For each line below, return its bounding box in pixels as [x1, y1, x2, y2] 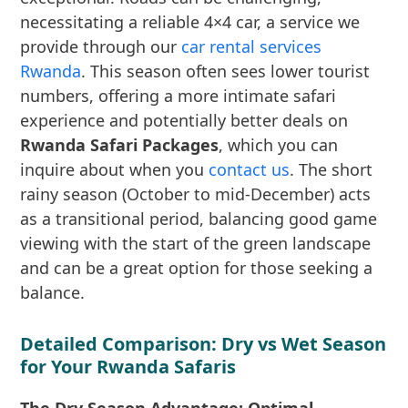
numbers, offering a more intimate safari [20, 85, 337, 107]
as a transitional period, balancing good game [20, 208, 378, 229]
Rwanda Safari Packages [20, 134, 219, 156]
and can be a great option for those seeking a [20, 257, 373, 279]
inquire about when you [20, 158, 209, 180]
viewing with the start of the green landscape [20, 232, 372, 254]
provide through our [20, 36, 182, 57]
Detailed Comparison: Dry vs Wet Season [20, 331, 387, 356]
